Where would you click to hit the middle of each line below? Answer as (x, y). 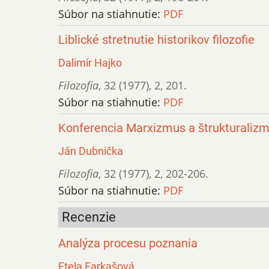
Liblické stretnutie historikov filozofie (156, 40)
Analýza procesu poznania (128, 244)
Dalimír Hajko (90, 63)
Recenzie (89, 217)
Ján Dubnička (91, 151)
